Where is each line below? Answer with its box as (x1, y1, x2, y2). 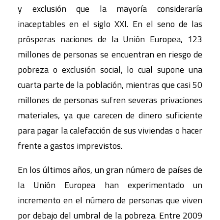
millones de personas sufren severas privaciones (18, 93, 202, 107)
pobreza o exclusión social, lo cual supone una (18, 63, 202, 76)
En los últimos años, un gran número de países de (18, 163, 202, 176)
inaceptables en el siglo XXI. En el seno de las (18, 17, 202, 30)
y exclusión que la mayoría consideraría (18, 2, 202, 15)
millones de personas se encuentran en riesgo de (18, 48, 202, 61)
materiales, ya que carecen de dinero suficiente (18, 109, 202, 122)
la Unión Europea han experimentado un (18, 178, 202, 192)
